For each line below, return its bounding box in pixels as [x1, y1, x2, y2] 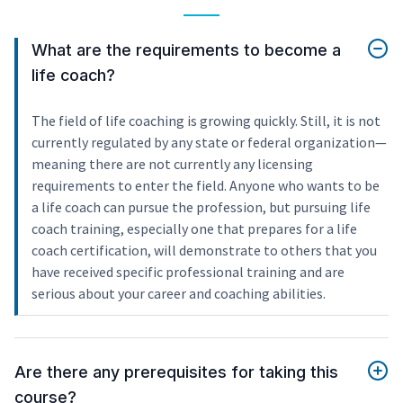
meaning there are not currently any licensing [31, 154, 313, 173]
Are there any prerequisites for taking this [14, 362, 338, 381]
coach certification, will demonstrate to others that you [31, 240, 377, 259]
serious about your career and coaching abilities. [31, 283, 326, 302]
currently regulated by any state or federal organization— [31, 132, 387, 151]
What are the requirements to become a [31, 40, 341, 59]
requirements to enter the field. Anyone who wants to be [31, 175, 380, 194]
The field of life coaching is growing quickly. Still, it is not [31, 111, 381, 130]
